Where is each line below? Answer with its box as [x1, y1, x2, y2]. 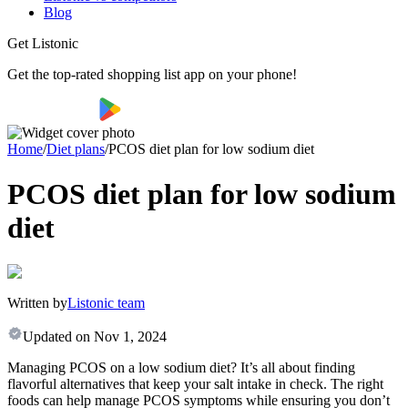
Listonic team [67, 295, 145, 311]
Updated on [23, 329, 90, 345]
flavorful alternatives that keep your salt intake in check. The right [7, 376, 383, 393]
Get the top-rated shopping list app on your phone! [7, 66, 297, 83]
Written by [7, 295, 67, 311]
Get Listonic [7, 36, 78, 52]
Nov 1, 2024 [94, 329, 167, 345]
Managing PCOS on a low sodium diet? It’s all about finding [7, 360, 355, 376]
